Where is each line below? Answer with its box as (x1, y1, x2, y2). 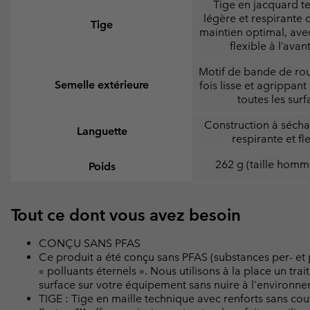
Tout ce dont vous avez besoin (11, 204, 241, 225)
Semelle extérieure (55, 77, 149, 91)
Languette (76, 124, 127, 138)
